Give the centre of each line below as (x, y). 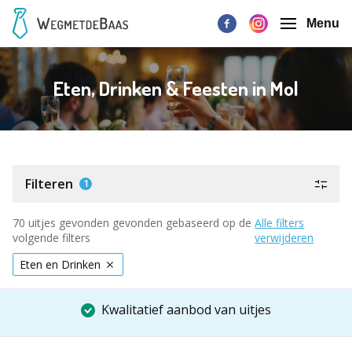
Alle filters (280, 223)
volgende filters (51, 238)
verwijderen (284, 238)
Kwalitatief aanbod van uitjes (186, 310)
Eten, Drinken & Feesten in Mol (176, 88)
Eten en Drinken (60, 264)
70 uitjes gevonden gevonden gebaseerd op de (132, 223)
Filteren (49, 184)
